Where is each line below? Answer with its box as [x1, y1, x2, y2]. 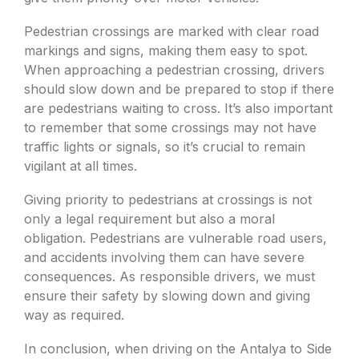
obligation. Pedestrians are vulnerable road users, [24, 230, 327, 246]
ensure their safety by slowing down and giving [24, 288, 310, 304]
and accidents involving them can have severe [24, 249, 305, 265]
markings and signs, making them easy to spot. [24, 42, 308, 58]
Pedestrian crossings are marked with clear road [24, 23, 319, 39]
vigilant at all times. [24, 158, 137, 174]
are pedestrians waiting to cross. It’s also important [24, 100, 333, 116]
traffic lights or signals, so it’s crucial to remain [24, 139, 305, 155]
